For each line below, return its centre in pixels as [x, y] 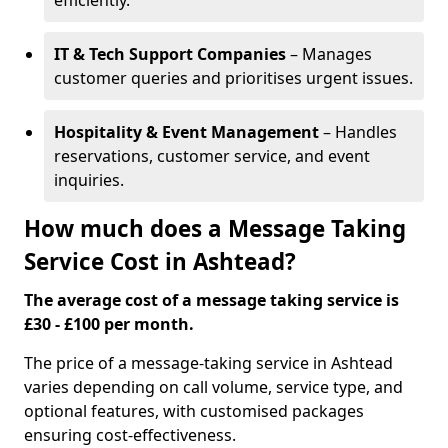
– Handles [358, 132]
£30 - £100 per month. [109, 324]
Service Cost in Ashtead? [160, 261]
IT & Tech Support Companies [170, 54]
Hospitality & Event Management [186, 132]
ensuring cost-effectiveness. [130, 435]
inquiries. [89, 180]
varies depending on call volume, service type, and [213, 387]
